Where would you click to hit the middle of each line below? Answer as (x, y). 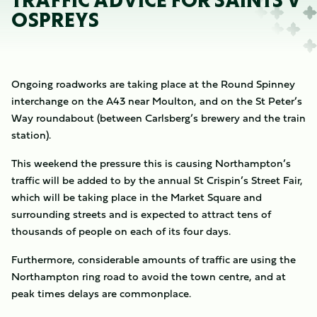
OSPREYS (55, 20)
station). (31, 135)
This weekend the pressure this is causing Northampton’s (151, 163)
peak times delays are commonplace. (101, 293)
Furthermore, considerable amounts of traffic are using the (154, 259)
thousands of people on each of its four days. (121, 231)
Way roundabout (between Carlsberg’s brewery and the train (158, 118)
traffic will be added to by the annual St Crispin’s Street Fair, (157, 180)
